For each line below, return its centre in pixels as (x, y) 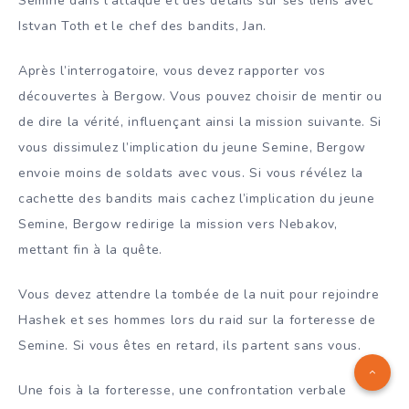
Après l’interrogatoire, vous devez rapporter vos (172, 70)
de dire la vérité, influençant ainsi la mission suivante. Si (200, 121)
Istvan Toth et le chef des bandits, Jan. (142, 26)
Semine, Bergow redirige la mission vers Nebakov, (178, 224)
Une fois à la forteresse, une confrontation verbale (183, 390)
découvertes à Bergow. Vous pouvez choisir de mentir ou (200, 96)
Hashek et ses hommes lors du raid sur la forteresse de (197, 320)
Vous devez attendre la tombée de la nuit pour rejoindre (199, 294)
